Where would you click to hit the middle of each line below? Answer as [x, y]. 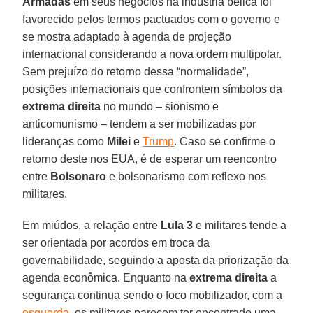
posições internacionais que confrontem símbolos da [153, 89]
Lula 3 [176, 225]
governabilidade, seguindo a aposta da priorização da [156, 260]
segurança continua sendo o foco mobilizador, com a [153, 295]
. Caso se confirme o [225, 141]
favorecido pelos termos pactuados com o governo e [152, 19]
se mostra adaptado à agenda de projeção [127, 36]
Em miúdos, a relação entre [90, 225]
